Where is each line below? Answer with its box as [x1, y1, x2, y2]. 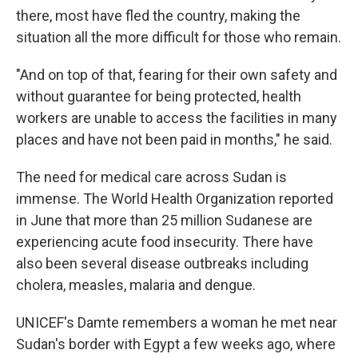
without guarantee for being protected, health [16, 88, 301, 105]
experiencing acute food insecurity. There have [16, 233, 313, 250]
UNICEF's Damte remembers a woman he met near [16, 314, 337, 331]
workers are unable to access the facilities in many [16, 109, 337, 126]
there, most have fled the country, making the [16, 7, 300, 24]
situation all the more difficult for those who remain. [16, 29, 341, 46]
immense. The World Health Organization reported [16, 190, 333, 207]
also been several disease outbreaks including [16, 255, 308, 272]
